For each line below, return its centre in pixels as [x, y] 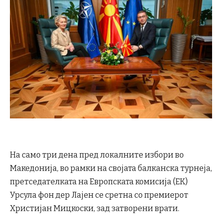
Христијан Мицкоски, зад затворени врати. [95, 209]
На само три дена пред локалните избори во [97, 155]
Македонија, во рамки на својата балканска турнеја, [111, 168]
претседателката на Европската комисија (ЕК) [99, 182]
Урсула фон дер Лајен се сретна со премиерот [99, 195]
